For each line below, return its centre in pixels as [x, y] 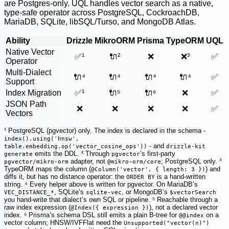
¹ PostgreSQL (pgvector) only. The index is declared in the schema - [105, 130]
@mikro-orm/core [134, 162]
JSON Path [26, 104]
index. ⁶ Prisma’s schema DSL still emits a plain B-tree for [91, 215]
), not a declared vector [184, 207]
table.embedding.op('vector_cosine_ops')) [76, 146]
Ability [18, 41]
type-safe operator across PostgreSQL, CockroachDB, [102, 13]
